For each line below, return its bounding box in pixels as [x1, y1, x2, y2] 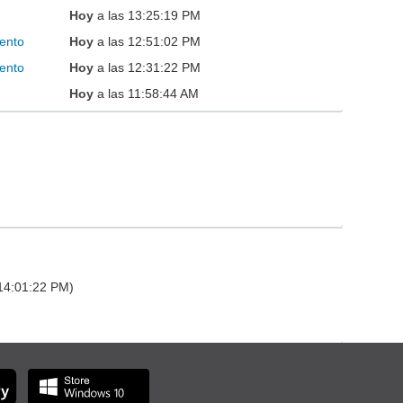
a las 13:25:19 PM [94, 8, 201, 23]
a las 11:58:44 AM [94, 86, 200, 102]
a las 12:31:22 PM [94, 60, 201, 76]
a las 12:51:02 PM [94, 34, 201, 49]
